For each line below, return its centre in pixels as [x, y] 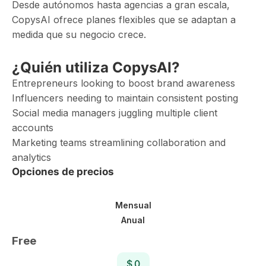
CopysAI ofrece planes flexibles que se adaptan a [124, 20]
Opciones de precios [63, 172]
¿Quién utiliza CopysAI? [96, 67]
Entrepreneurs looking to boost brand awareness [123, 83]
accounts [33, 128]
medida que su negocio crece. [79, 34]
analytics [31, 157]
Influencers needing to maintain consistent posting [125, 98]
